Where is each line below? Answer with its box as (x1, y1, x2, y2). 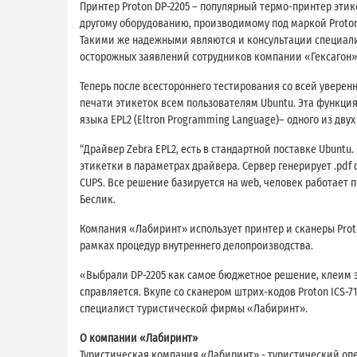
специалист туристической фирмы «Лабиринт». (80, 301, 308, 316)
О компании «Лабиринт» (80, 331, 198, 345)
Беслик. (80, 192, 116, 206)
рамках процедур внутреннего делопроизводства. (80, 238, 313, 253)
